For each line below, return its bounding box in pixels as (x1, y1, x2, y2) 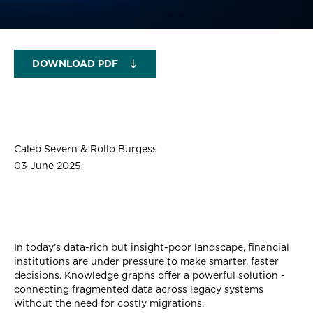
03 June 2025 (14, 160, 81, 171)
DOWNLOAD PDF (32, 58, 118, 69)
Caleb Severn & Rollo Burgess (14, 143, 157, 154)
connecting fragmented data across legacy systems (14, 284, 263, 295)
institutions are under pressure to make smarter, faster (14, 256, 279, 267)
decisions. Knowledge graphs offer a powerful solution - (14, 270, 285, 281)
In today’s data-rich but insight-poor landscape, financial (14, 242, 289, 253)
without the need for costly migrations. (14, 298, 204, 309)
